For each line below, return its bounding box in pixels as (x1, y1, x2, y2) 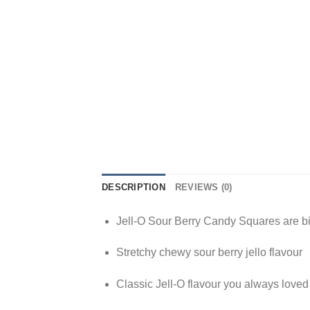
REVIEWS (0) (174, 181, 232, 192)
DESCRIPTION (102, 181, 165, 192)
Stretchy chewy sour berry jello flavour (116, 246, 302, 259)
